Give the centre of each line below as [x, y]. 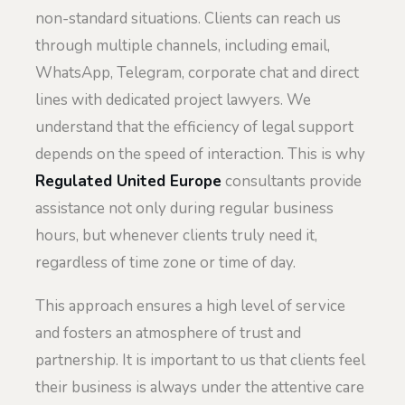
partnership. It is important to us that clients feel [200, 360]
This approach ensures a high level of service [190, 306]
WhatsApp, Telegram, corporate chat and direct [197, 73]
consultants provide [292, 181]
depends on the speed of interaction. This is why [200, 154]
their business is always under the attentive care [200, 387]
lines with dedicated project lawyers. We [173, 100]
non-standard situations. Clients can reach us [188, 19]
